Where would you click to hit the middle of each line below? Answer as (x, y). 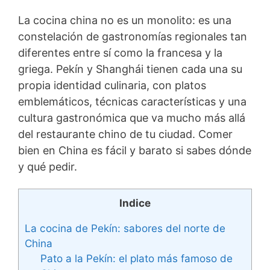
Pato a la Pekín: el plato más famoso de (136, 259)
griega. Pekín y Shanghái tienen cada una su (130, 69)
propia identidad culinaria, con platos (112, 85)
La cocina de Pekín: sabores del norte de (125, 228)
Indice (135, 203)
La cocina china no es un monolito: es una (125, 20)
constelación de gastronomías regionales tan (133, 36)
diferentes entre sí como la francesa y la (120, 52)
